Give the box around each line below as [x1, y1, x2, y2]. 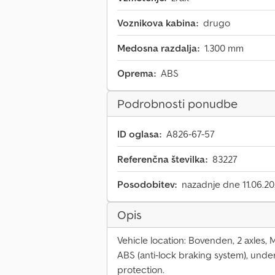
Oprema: [117, 67, 156, 80]
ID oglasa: [117, 128, 161, 141]
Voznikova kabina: [117, 17, 198, 29]
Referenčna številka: [117, 153, 207, 166]
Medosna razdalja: [117, 42, 199, 55]
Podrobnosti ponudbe [117, 96, 238, 112]
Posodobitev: [117, 178, 177, 191]
